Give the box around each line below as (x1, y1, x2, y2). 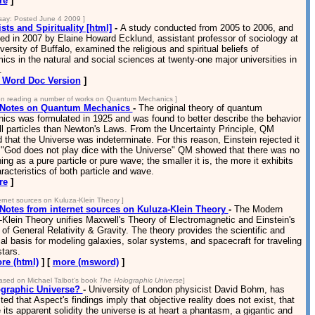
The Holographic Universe (98, 276, 183, 284)
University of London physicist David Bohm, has (88, 284, 285, 295)
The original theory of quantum (138, 103, 262, 113)
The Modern (233, 204, 283, 214)
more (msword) (52, 257, 119, 267)
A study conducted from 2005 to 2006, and (120, 22, 293, 33)
